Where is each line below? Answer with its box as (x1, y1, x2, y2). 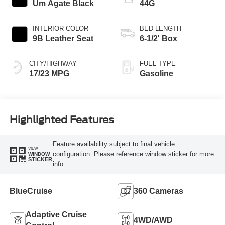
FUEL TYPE (140, 59, 176, 67)
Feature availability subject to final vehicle (52, 140, 175, 148)
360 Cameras (134, 186, 183, 195)
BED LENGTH (140, 24, 181, 32)
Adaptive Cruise (25, 210, 87, 219)
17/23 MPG (29, 69, 69, 78)
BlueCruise (9, 186, 52, 195)
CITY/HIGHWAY (29, 59, 77, 67)
